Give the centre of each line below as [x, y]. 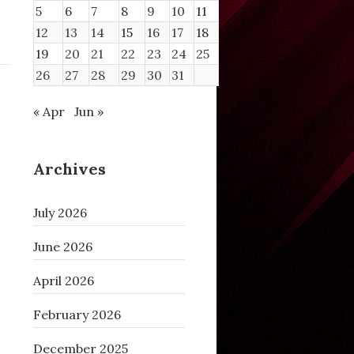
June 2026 [62, 247]
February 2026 [77, 315]
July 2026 [60, 213]
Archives [69, 169]
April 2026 [63, 281]
